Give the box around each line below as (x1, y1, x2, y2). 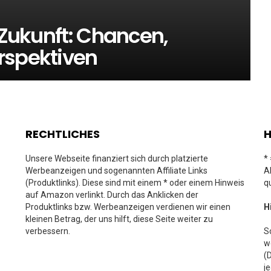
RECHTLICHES (25, 126, 100, 142)
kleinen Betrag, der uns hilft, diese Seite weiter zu (25, 214, 213, 224)
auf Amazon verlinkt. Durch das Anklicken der (25, 190, 198, 200)
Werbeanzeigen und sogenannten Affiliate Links (25, 166, 207, 175)
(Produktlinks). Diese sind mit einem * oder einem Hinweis (25, 178, 244, 188)
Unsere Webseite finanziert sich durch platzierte (25, 154, 208, 163)
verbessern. (25, 226, 70, 236)
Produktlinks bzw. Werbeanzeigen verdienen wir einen (25, 202, 230, 212)
